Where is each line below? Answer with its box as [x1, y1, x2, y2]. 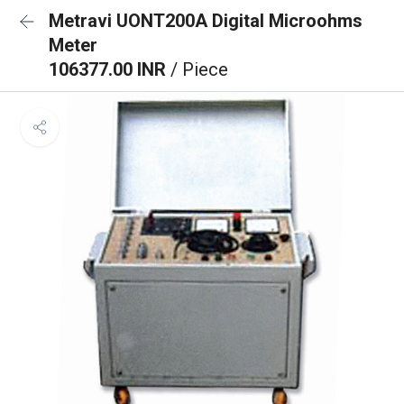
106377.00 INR [49, 59, 170, 80]
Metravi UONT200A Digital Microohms [49, 10, 363, 32]
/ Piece [170, 59, 228, 80]
